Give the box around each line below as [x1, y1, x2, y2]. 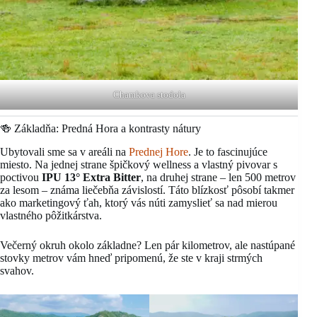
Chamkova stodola [113, 89, 185, 100]
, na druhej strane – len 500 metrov [141, 171, 296, 183]
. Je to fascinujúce [188, 145, 267, 158]
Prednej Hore [129, 145, 188, 158]
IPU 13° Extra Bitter [42, 171, 141, 183]
